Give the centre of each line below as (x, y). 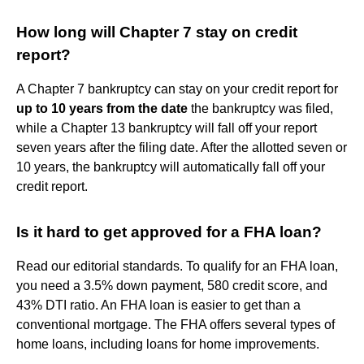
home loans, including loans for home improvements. (168, 344)
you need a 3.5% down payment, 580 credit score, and (172, 285)
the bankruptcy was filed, (260, 108)
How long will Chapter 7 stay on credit (157, 32)
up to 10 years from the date (102, 108)
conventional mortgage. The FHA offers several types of (175, 324)
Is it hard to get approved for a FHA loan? (169, 232)
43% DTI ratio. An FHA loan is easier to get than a (158, 305)
